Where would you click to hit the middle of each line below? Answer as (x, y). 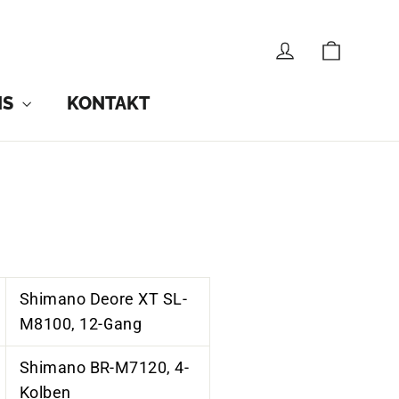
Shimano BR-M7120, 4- (104, 367)
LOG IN (326, 48)
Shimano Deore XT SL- (103, 299)
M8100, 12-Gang (81, 324)
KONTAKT (108, 103)
